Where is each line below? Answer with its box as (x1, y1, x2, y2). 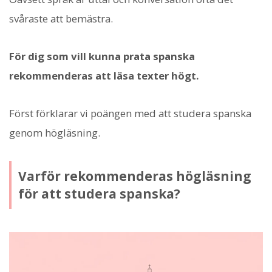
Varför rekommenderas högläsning (18, 167, 251, 185)
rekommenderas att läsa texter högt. (9, 68, 199, 83)
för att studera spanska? (18, 185, 180, 202)
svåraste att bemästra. (9, 11, 113, 25)
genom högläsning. (9, 126, 100, 140)
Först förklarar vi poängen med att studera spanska (9, 106, 251, 121)
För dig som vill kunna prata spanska (9, 49, 195, 63)
